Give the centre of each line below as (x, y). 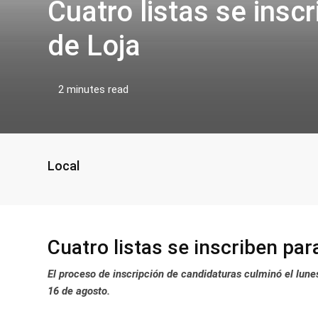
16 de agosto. (79, 291)
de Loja (94, 46)
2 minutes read (93, 89)
